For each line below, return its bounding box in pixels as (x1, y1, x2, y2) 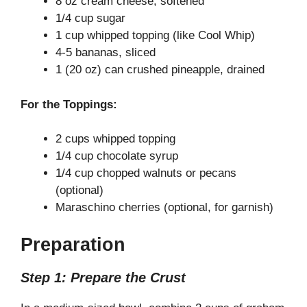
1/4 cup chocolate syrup (56, 149, 178, 163)
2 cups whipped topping (56, 132, 175, 146)
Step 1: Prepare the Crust (21, 269, 186, 285)
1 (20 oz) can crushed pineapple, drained (56, 63, 265, 77)
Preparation (21, 234, 125, 255)
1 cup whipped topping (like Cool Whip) (56, 29, 255, 42)
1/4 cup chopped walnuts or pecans (56, 167, 236, 180)
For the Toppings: (21, 97, 117, 111)
